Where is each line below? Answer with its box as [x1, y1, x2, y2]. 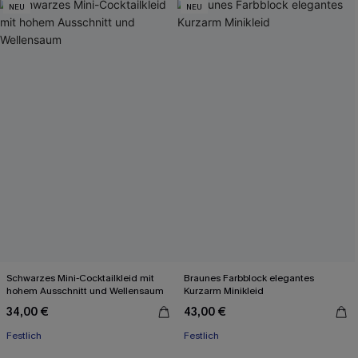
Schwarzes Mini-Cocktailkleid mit [6, 272, 154, 284]
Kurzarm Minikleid [184, 284, 264, 297]
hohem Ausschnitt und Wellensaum [6, 284, 164, 297]
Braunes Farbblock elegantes [184, 272, 314, 284]
